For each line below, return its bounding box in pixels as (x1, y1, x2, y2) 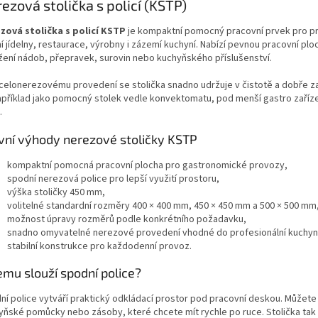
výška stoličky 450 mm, (7, 185, 105, 199)
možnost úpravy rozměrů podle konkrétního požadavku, (7, 212, 246, 226)
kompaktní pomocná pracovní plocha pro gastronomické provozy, (7, 158, 287, 172)
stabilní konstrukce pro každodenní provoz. (7, 238, 192, 253)
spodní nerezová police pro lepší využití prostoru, (7, 171, 219, 186)
